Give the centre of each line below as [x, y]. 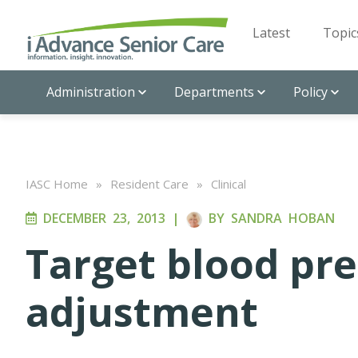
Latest [271, 33]
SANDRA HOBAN [283, 218]
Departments [214, 92]
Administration [91, 92]
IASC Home [57, 184]
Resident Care [149, 184]
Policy [310, 92]
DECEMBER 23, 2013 [101, 218]
